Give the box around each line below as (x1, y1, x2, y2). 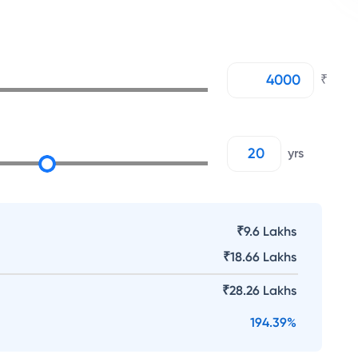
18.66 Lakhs (230, 249, 296, 265)
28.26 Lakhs (229, 283, 296, 298)
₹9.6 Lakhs (237, 224, 296, 239)
